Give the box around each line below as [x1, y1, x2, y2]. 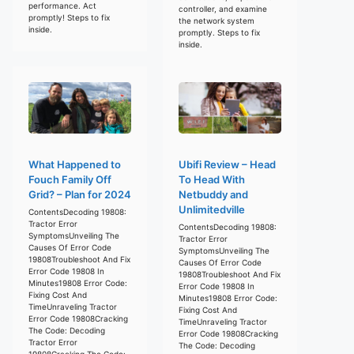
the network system [179, 15, 254, 25]
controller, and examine [179, 3, 267, 13]
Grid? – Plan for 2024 [28, 187, 131, 201]
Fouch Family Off [28, 172, 111, 186]
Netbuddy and [179, 187, 248, 201]
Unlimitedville [179, 202, 245, 216]
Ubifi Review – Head [179, 157, 276, 171]
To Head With [179, 172, 245, 186]
